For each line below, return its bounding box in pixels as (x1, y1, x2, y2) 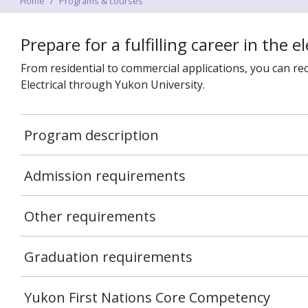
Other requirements (24, 207, 156, 225)
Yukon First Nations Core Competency (24, 288, 270, 307)
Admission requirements (24, 166, 186, 185)
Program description (24, 126, 159, 144)
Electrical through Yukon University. (21, 77, 205, 92)
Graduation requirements (24, 247, 192, 266)
